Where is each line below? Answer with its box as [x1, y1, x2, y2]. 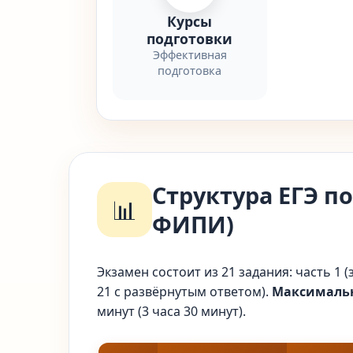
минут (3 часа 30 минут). [97, 303, 246, 320]
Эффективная [152, 47, 227, 62]
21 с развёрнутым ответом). [97, 283, 272, 300]
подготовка [158, 63, 222, 78]
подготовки [147, 29, 233, 48]
